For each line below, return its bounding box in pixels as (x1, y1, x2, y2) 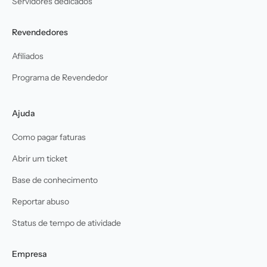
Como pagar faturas (12, 131, 86, 142)
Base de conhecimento (12, 174, 98, 185)
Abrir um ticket (12, 153, 67, 164)
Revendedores (12, 26, 68, 38)
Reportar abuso (12, 195, 69, 207)
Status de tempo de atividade (12, 217, 121, 228)
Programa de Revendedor (12, 72, 108, 83)
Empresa (12, 248, 47, 259)
